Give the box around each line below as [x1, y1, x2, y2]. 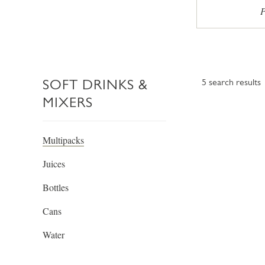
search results [206, 76, 261, 88]
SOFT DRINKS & [43, 76, 148, 93]
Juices [43, 157, 65, 170]
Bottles [43, 181, 69, 193]
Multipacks [43, 134, 84, 146]
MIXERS [43, 94, 93, 111]
